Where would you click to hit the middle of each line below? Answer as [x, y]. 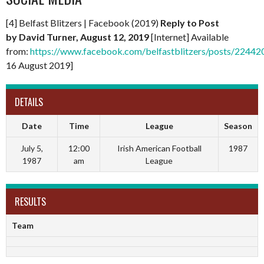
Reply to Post [190, 22]
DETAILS [29, 102]
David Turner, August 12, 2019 [84, 37]
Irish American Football [159, 148]
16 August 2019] [39, 65]
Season [238, 126]
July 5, [32, 148]
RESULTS [30, 201]
